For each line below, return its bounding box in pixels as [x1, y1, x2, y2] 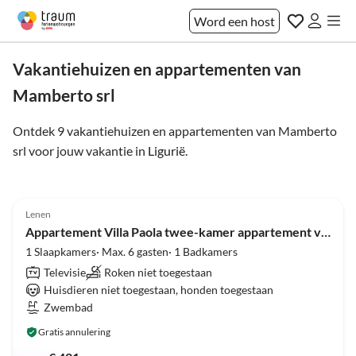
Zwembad [44, 300, 94, 314]
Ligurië [148, 143, 185, 158]
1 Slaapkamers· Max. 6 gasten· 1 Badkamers [25, 245, 238, 258]
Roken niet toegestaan [104, 265, 213, 279]
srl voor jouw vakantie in [13, 143, 145, 158]
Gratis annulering [38, 326, 110, 338]
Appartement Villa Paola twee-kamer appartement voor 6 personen [321, 224, 331, 239]
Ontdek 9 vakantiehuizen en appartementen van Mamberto [13, 123, 337, 138]
